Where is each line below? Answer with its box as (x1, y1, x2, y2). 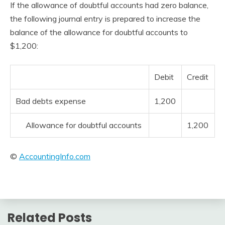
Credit (187, 72, 208, 82)
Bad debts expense (16, 96, 86, 106)
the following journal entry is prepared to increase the (10, 14, 200, 24)
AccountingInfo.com (19, 151, 90, 161)
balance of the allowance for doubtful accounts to (10, 27, 188, 37)
